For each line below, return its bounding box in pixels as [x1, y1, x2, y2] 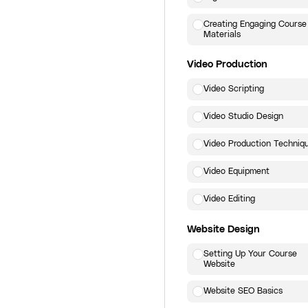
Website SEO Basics [203, 287, 283, 296]
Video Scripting [203, 85, 264, 93]
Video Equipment [203, 167, 269, 176]
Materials [203, 30, 241, 39]
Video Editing [203, 195, 255, 203]
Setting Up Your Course [203, 250, 297, 258]
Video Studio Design [203, 112, 283, 121]
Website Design [187, 224, 260, 234]
